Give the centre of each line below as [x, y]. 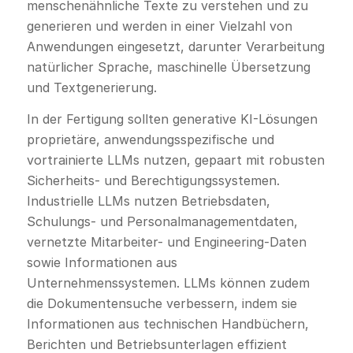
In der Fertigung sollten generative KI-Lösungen [172, 119]
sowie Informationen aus [102, 262]
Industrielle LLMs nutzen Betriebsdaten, [148, 201]
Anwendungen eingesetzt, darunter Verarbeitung [175, 47]
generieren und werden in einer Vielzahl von [159, 26]
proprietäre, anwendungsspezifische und [150, 139]
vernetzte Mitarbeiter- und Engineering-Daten [166, 242]
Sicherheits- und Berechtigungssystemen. [153, 180]
